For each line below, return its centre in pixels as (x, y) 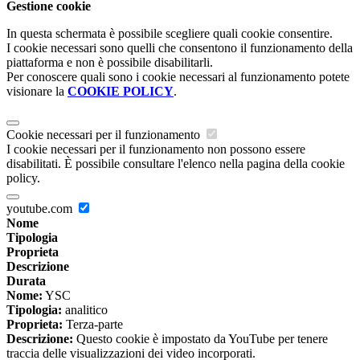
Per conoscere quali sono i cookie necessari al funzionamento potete (178, 77)
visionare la (37, 92)
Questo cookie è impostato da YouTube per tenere (200, 339)
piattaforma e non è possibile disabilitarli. (110, 63)
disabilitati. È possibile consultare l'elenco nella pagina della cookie (176, 164)
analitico (85, 310)
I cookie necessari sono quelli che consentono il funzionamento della (180, 48)
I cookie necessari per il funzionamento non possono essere (156, 149)
